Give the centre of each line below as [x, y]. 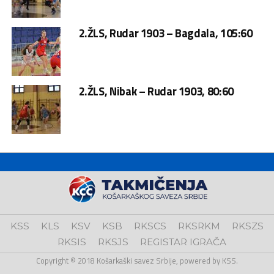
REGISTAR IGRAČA [183, 242]
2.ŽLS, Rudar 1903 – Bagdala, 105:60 [165, 33]
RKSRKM [199, 226]
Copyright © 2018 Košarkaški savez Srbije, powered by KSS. [137, 261]
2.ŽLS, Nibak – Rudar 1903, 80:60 [156, 91]
